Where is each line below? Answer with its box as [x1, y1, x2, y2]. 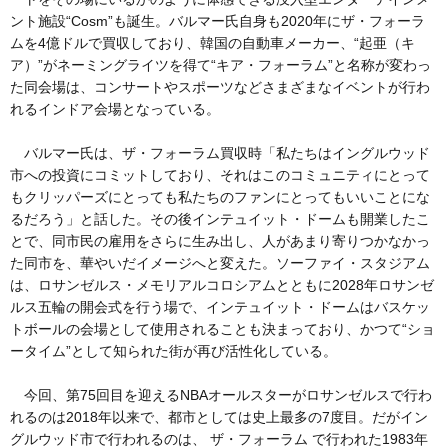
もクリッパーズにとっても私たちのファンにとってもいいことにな [10, 188, 430, 205]
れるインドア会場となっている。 [10, 100, 220, 117]
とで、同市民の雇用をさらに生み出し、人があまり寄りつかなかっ [10, 232, 430, 249]
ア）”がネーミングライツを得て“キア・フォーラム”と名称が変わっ [10, 56, 431, 73]
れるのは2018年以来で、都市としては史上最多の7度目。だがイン [10, 408, 428, 425]
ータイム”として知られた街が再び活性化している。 [10, 342, 337, 359]
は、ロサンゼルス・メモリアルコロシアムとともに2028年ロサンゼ [10, 276, 434, 293]
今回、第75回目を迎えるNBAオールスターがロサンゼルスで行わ [10, 386, 432, 403]
